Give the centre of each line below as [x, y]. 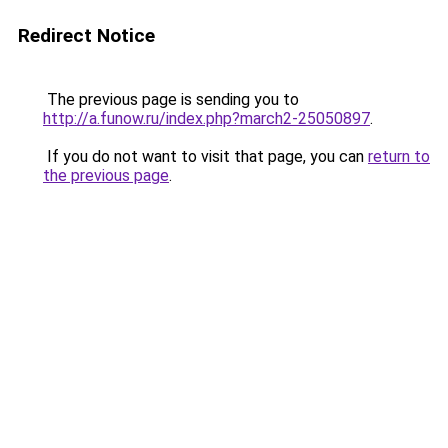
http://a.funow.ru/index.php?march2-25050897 [206, 118]
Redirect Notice [86, 35]
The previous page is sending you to [171, 99]
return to [399, 156]
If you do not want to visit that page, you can [205, 156]
